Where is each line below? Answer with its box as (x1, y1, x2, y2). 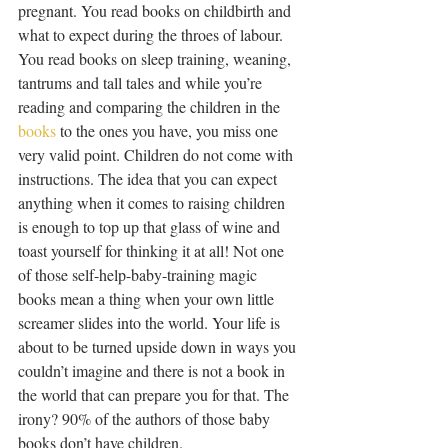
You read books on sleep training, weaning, (18, 48, 295, 70)
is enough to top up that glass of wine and (18, 216, 284, 238)
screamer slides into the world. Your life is (18, 312, 284, 334)
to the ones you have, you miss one (56, 120, 282, 142)
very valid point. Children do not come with (18, 144, 297, 166)
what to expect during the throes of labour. (18, 24, 287, 46)
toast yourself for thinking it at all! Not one (18, 240, 288, 262)
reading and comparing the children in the (18, 96, 284, 118)
